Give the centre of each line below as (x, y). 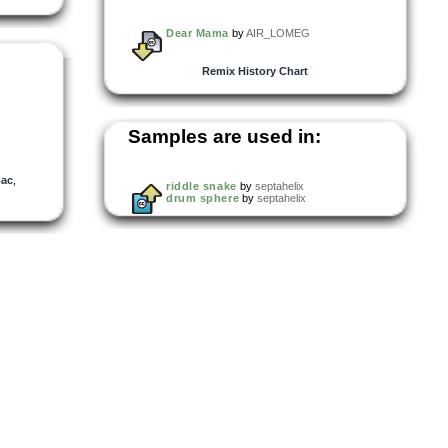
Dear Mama (197, 32)
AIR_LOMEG (277, 32)
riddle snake (201, 185)
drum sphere (203, 197)
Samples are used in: (224, 136)
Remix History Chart (255, 70)
